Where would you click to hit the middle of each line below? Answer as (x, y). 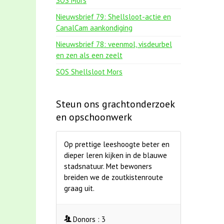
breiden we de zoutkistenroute (113, 177)
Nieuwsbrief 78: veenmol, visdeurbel (114, 44)
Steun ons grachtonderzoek (115, 104)
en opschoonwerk (94, 117)
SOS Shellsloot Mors (89, 72)
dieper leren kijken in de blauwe (115, 155)
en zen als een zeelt (89, 55)
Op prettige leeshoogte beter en (117, 144)
